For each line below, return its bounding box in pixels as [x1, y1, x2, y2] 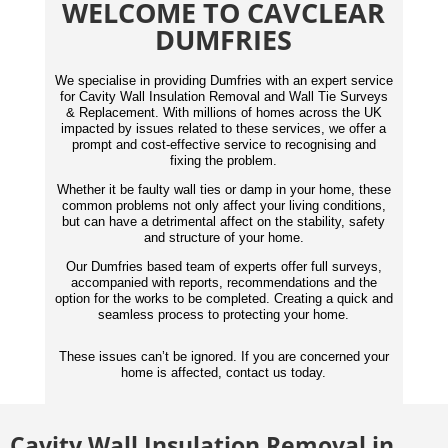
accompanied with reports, [70, 275, 227, 291]
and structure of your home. [143, 230, 304, 246]
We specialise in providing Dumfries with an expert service [54, 73, 393, 89]
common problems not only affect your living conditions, [61, 198, 386, 214]
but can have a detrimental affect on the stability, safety [62, 214, 386, 230]
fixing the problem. [170, 153, 278, 169]
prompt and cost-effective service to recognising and [71, 137, 376, 153]
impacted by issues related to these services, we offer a [61, 121, 387, 137]
